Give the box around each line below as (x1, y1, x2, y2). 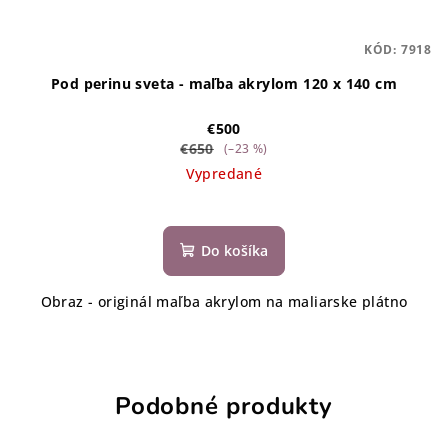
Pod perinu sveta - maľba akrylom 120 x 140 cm (51, 74, 397, 94)
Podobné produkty (115, 390, 333, 423)
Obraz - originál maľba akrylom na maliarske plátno (40, 292, 408, 312)
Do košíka (201, 241, 268, 261)
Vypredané (185, 164, 263, 184)
